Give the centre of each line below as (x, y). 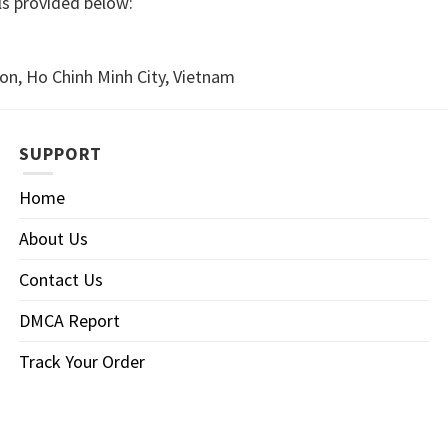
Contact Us (61, 280)
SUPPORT (61, 153)
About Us (53, 239)
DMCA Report (69, 321)
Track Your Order (82, 362)
